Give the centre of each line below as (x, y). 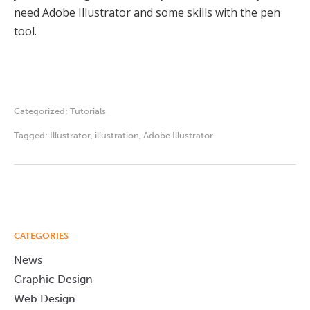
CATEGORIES (41, 235)
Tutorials (88, 111)
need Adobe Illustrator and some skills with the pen (147, 12)
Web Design (45, 298)
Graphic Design (53, 279)
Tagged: (32, 135)
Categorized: (42, 111)
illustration (117, 135)
